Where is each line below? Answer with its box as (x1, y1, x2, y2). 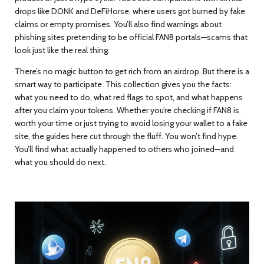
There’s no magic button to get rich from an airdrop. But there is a (15, 66, 249, 77)
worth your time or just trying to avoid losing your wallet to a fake (15, 118, 247, 128)
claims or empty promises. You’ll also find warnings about (15, 19, 222, 29)
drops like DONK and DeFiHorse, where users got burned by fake (15, 6, 245, 16)
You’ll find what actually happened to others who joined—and (15, 144, 234, 154)
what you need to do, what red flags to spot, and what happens (15, 92, 243, 103)
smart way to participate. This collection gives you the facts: (15, 79, 232, 90)
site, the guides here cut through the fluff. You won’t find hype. (15, 131, 238, 141)
